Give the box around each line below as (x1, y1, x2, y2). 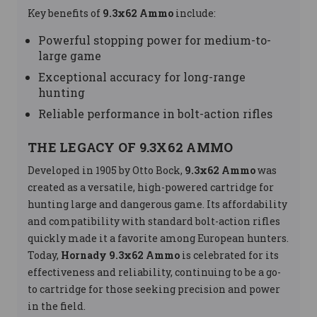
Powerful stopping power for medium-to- (38, 33, 271, 47)
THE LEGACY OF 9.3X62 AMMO (28, 139, 234, 156)
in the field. (28, 299, 86, 313)
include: (173, 6, 216, 20)
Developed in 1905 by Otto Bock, (28, 163, 185, 177)
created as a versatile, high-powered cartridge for (28, 180, 274, 194)
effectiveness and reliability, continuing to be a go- (28, 265, 281, 279)
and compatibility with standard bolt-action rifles (28, 214, 280, 228)
